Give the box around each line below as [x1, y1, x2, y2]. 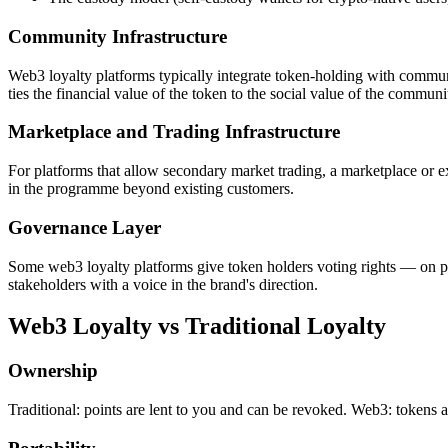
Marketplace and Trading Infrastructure [8, 121, 340, 143]
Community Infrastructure [8, 25, 227, 47]
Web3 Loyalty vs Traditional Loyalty [8, 313, 386, 340]
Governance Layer [8, 216, 161, 238]
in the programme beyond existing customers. [8, 180, 294, 198]
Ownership [8, 360, 98, 382]
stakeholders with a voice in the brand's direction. [8, 275, 318, 293]
